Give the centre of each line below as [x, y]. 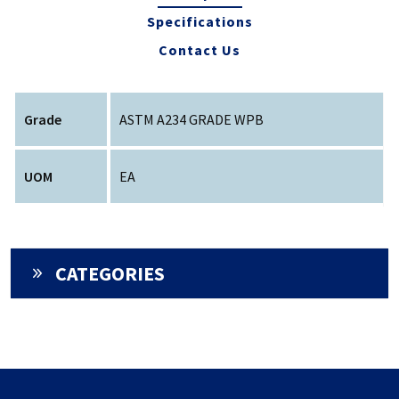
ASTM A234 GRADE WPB [192, 120]
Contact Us [199, 50]
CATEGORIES [110, 274]
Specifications [199, 22]
